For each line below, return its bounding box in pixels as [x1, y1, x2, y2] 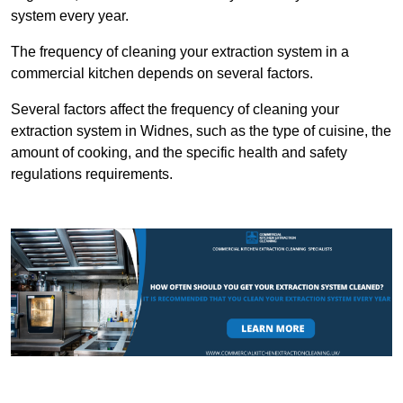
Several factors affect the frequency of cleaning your [11, 102, 339, 118]
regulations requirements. [11, 166, 173, 183]
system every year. [11, 8, 129, 24]
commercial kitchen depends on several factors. [11, 66, 313, 82]
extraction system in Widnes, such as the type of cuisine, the [11, 123, 391, 139]
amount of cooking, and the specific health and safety [11, 145, 347, 161]
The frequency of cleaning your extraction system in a [11, 44, 349, 60]
